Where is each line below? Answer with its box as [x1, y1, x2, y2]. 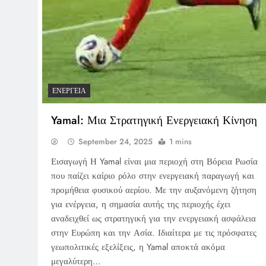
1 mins [169, 135, 192, 147]
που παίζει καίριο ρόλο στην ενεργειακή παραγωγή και [51, 169, 254, 182]
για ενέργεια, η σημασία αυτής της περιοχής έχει [51, 197, 230, 211]
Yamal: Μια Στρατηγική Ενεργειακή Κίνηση [51, 112, 257, 128]
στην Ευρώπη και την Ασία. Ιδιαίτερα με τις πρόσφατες [51, 226, 256, 239]
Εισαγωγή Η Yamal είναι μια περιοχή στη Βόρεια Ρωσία [51, 154, 258, 168]
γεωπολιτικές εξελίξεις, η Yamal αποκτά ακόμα [51, 240, 225, 254]
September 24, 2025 [78, 135, 153, 147]
